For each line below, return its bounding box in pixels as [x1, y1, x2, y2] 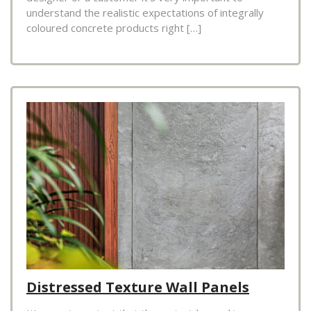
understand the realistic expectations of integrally [26, 5, 264, 19]
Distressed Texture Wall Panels [26, 278, 249, 297]
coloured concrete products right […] [26, 20, 201, 35]
